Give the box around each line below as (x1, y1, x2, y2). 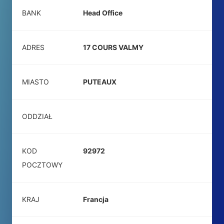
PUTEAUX (83, 77, 116, 86)
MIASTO (22, 77, 49, 86)
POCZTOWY (22, 160, 62, 169)
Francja (83, 195, 108, 203)
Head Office (83, 8, 122, 17)
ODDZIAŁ (22, 112, 52, 120)
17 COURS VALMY (83, 43, 143, 51)
